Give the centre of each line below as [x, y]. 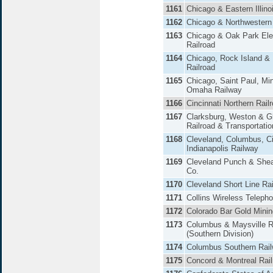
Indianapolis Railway [222, 148]
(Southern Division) [220, 234]
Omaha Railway [214, 90]
